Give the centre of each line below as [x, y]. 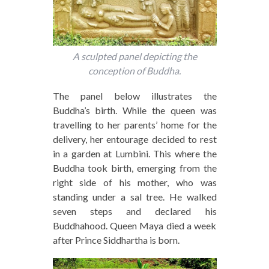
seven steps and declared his [134, 211]
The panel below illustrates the [134, 95]
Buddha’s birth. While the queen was [134, 110]
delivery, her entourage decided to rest [134, 139]
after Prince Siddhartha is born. [116, 240]
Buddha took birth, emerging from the [134, 168]
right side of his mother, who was [134, 182]
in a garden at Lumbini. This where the [134, 153]
